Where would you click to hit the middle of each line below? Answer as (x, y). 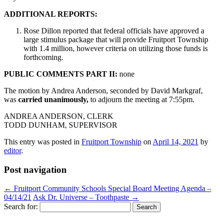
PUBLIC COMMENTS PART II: (61, 74)
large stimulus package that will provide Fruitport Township (116, 39)
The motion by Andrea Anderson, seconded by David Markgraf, (103, 90)
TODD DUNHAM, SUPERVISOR (61, 125)
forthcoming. (43, 57)
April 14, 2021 (176, 141)
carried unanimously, (53, 99)
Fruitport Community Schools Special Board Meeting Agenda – (111, 189)
